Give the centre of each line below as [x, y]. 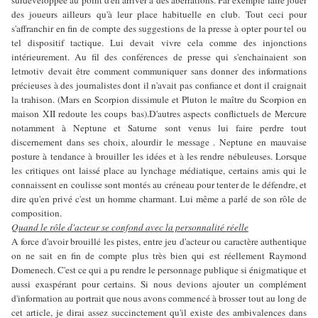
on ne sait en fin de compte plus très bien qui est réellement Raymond [159, 255]
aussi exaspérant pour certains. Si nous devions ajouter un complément [159, 284]
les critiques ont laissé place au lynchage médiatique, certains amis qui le [159, 170]
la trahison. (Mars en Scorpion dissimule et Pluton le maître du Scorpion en [159, 99]
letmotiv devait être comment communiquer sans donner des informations [159, 71]
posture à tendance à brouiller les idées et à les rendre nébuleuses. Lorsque [159, 156]
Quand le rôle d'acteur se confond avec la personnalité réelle [130, 227]
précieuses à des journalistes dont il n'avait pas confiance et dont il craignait [159, 85]
